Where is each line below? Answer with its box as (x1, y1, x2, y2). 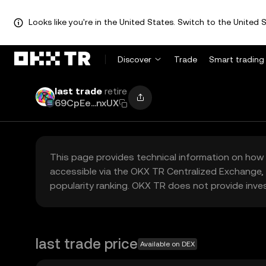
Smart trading (209, 55, 264, 64)
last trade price (36, 236, 138, 252)
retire (104, 85, 127, 97)
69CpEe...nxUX (55, 97, 119, 109)
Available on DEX (140, 240, 195, 248)
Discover (118, 55, 151, 64)
